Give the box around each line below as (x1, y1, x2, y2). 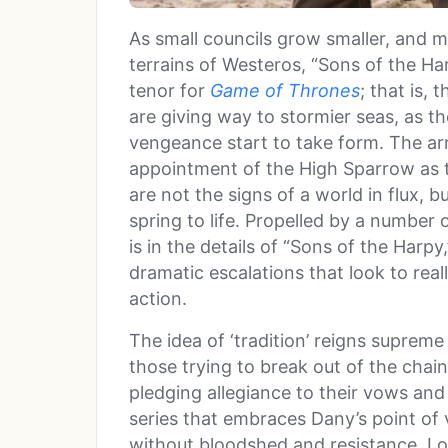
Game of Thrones (210, 80, 360, 102)
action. (129, 288, 187, 310)
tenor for (129, 80, 210, 102)
